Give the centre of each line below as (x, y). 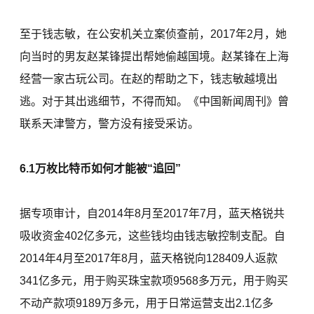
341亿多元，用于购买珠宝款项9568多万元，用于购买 (154, 281)
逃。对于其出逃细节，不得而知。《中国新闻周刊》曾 (155, 102)
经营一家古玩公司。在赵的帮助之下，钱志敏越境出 (149, 79)
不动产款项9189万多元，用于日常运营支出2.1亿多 (147, 303)
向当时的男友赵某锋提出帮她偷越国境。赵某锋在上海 (155, 57)
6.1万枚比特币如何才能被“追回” (101, 169)
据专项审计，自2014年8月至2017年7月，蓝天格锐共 (152, 214)
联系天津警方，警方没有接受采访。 (110, 124)
